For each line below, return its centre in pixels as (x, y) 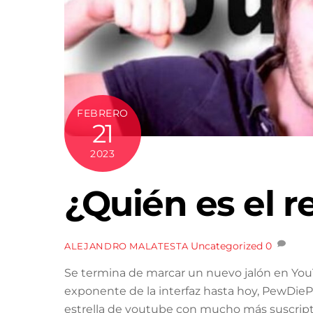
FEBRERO (103, 113)
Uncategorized (227, 246)
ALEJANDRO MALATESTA (126, 246)
